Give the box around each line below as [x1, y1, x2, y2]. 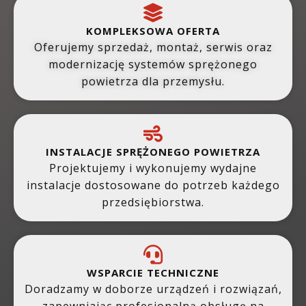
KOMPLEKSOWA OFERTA [86, 24, 220, 38]
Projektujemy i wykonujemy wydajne [49, 161, 257, 176]
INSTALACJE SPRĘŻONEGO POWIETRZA [46, 145, 260, 159]
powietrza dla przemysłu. [81, 74, 225, 89]
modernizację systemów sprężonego [48, 57, 258, 72]
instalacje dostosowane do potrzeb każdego [26, 178, 280, 193]
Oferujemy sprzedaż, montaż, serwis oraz [33, 40, 273, 55]
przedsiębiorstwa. [102, 195, 204, 210]
